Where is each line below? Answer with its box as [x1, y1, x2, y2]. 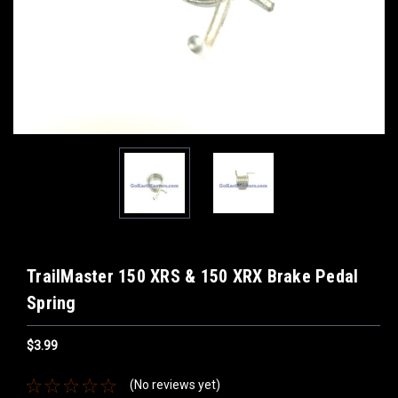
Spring [27, 292, 76, 314]
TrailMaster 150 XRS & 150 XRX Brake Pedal [27, 266, 359, 287]
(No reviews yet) [129, 378, 220, 393]
